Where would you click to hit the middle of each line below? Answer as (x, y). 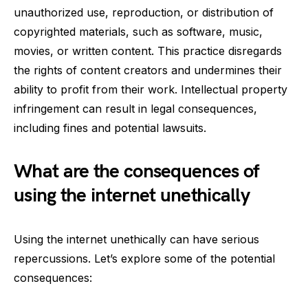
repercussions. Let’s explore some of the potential (144, 258)
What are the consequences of (136, 172)
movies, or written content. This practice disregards (148, 51)
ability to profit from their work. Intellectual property (151, 89)
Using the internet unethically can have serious (136, 239)
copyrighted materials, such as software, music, (138, 32)
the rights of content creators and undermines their (148, 70)
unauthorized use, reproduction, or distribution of (144, 12)
